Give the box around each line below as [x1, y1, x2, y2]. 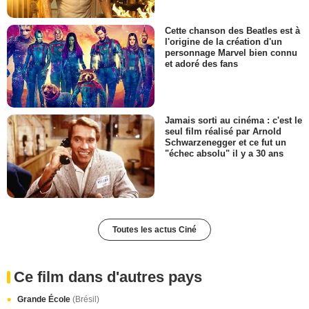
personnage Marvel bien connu [165, 47, 297, 58]
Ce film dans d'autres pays [14, 268, 202, 286]
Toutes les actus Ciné [112, 224, 197, 235]
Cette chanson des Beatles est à [165, 25, 300, 36]
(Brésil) [72, 294, 99, 304]
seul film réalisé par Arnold [165, 126, 281, 137]
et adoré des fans [165, 59, 238, 70]
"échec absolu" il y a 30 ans [165, 148, 283, 159]
